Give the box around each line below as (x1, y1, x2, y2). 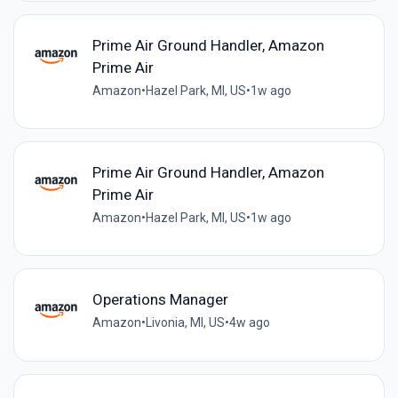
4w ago (228, 315, 270, 330)
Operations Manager (92, 291, 228, 309)
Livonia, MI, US (145, 315, 225, 330)
